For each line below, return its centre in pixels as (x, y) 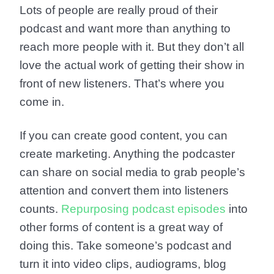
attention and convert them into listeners (124, 191)
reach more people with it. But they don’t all (132, 47)
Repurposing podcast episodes (142, 209)
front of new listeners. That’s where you (122, 83)
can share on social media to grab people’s (132, 172)
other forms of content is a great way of (121, 227)
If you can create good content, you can (124, 135)
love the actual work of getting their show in (132, 65)
